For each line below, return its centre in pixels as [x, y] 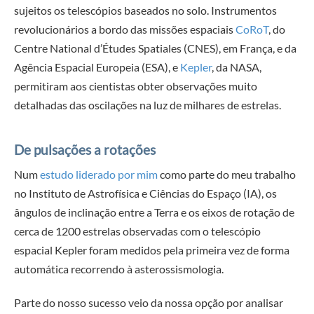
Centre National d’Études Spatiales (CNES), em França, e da [155, 48]
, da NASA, [237, 67]
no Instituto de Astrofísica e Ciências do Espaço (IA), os [145, 193]
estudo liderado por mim [98, 175]
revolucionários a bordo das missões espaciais [125, 29]
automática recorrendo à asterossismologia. [119, 269]
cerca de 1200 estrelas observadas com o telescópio [137, 231]
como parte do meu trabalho [227, 175]
